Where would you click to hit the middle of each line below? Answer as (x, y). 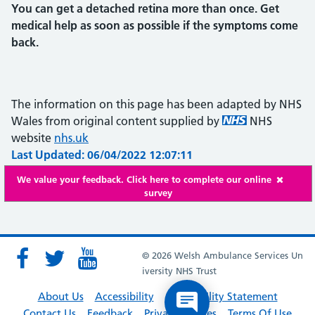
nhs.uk (71, 138)
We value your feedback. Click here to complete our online (144, 179)
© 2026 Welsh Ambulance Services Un (223, 255)
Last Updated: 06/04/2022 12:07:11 (102, 155)
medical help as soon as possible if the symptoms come (155, 25)
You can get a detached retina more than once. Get (145, 8)
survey (158, 193)
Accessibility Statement (221, 296)
